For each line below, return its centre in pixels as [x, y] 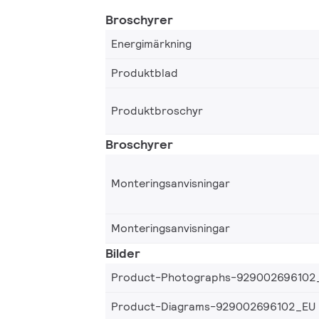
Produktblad [145, 73]
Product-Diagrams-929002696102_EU [213, 306]
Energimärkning [151, 43]
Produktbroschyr [157, 110]
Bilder [123, 253]
